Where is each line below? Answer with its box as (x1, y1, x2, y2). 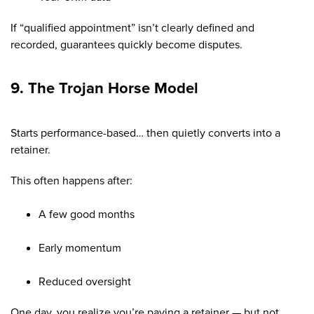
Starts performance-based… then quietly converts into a (11, 127, 280, 139)
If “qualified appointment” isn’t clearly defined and (11, 22, 254, 34)
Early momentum (39, 242, 121, 254)
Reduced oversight (39, 275, 131, 287)
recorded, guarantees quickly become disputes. (11, 39, 243, 50)
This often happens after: (11, 175, 132, 186)
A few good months (39, 208, 135, 220)
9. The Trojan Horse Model (11, 81, 198, 97)
